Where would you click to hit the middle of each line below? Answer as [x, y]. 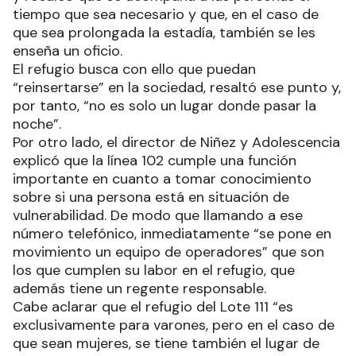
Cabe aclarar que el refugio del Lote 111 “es [153, 307]
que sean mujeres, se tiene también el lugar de [166, 344]
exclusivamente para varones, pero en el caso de [174, 325]
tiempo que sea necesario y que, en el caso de [166, 15]
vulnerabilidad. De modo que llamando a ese [158, 216]
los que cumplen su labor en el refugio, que [154, 271]
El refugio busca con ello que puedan [134, 70]
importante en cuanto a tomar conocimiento [162, 179]
